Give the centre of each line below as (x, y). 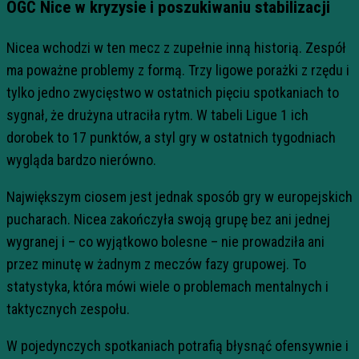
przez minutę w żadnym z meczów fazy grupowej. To (156, 264)
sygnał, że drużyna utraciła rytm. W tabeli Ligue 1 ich (157, 115)
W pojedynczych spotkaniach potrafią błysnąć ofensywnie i (177, 346)
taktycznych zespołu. (68, 309)
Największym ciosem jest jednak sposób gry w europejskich (179, 197)
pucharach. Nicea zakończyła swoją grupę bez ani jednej (168, 220)
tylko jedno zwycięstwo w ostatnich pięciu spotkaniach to (173, 93)
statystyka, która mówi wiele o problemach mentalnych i (167, 287)
